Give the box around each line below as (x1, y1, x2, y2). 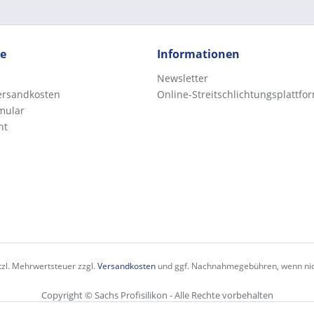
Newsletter (157, 71, 208, 85)
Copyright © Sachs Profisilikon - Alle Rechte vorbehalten (41, 289, 273, 302)
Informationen (157, 46, 240, 62)
